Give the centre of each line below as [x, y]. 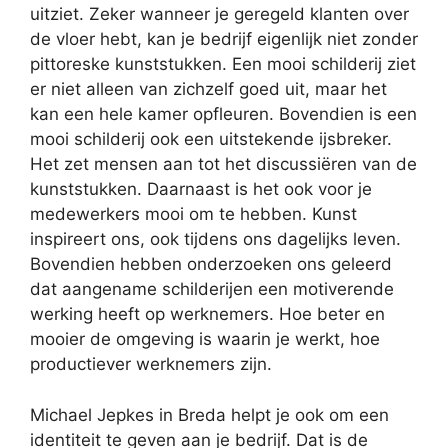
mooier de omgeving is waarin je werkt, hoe [205, 339]
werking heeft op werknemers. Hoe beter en [207, 314]
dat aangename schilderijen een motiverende [212, 289]
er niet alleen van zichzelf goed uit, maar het [208, 89]
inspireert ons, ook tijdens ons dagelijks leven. [215, 239]
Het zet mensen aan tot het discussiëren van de [223, 164]
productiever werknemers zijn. [151, 364]
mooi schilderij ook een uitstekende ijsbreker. [211, 139]
